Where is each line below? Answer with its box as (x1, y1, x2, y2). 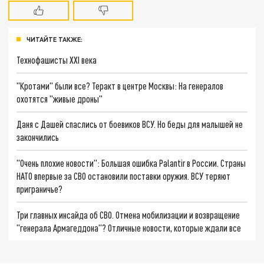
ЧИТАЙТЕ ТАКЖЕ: (27, 35, 82, 44)
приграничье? (16, 183, 63, 195)
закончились (16, 131, 60, 143)
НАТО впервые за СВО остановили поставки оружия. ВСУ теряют (16, 170, 231, 182)
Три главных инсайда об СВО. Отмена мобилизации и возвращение (16, 209, 240, 220)
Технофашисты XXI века (16, 54, 97, 66)
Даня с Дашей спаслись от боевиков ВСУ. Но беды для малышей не (16, 118, 243, 130)
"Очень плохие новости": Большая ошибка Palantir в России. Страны (16, 157, 246, 169)
